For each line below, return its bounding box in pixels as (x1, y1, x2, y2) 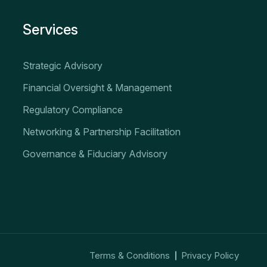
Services (23, 21, 79, 38)
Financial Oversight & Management (23, 82, 172, 94)
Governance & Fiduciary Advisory (23, 148, 168, 160)
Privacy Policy (181, 250, 239, 261)
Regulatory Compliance (23, 104, 123, 116)
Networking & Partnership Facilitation (23, 126, 181, 138)
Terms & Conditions (89, 250, 170, 261)
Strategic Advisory (23, 60, 103, 72)
